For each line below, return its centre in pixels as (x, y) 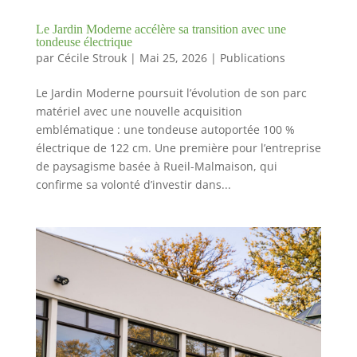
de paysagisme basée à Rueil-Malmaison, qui (156, 167)
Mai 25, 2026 (173, 58)
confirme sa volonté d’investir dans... (133, 185)
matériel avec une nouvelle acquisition (139, 112)
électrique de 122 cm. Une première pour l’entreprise (178, 148)
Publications (252, 58)
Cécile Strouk (92, 58)
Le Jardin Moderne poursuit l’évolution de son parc (171, 93)
